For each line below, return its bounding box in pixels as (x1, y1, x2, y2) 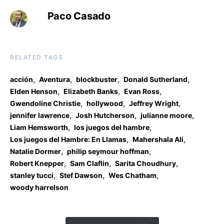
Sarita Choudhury (115, 159, 176, 168)
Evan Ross (124, 87, 159, 96)
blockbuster (76, 75, 117, 84)
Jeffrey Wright (129, 99, 178, 108)
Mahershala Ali (132, 135, 183, 144)
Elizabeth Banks (63, 87, 118, 96)
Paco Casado (47, 10, 110, 22)
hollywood (86, 99, 123, 108)
